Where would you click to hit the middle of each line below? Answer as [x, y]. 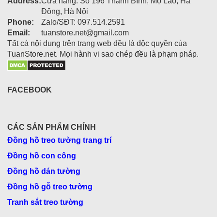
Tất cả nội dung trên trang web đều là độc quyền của [97, 44]
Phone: [21, 22]
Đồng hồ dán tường [44, 171]
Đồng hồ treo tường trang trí [59, 140]
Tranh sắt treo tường [45, 202]
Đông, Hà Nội [65, 12]
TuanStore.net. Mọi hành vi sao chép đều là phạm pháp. [103, 54]
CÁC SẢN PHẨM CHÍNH [52, 127]
